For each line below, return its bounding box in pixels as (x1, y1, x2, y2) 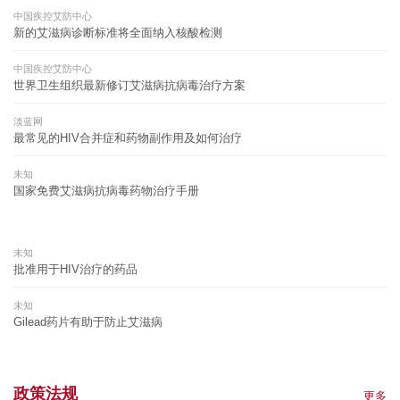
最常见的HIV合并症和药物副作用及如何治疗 (13, 130, 242, 145)
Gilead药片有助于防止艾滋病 (13, 314, 162, 329)
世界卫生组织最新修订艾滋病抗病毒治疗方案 (13, 78, 246, 92)
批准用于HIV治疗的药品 (13, 262, 137, 276)
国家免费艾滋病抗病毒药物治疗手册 (13, 183, 199, 197)
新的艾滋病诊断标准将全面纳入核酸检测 (13, 25, 222, 39)
